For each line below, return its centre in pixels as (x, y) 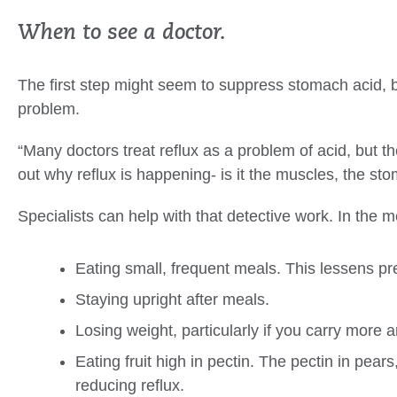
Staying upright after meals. (172, 300)
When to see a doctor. (122, 34)
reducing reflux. (130, 386)
